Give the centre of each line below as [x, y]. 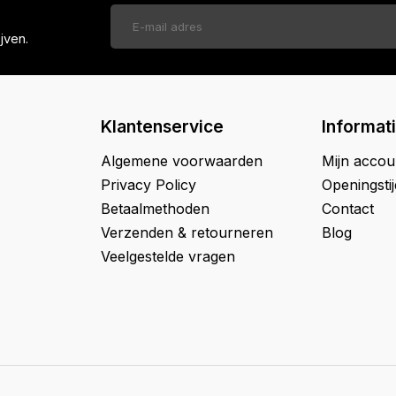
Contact [348, 209]
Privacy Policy [148, 185]
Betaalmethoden [155, 209]
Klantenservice [162, 126]
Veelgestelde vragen [168, 256]
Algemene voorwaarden [182, 161]
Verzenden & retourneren [187, 232]
